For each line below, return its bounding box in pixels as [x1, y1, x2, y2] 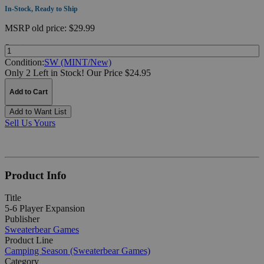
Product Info [5, 169, 67, 181]
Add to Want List [9, 107, 67, 116]
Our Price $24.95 [87, 67, 151, 78]
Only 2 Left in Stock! [5, 67, 84, 78]
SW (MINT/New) [44, 57, 111, 67]
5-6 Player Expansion [5, 203, 85, 214]
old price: [32, 22, 69, 33]
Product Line [5, 235, 53, 246]
